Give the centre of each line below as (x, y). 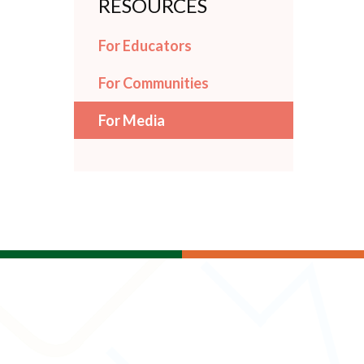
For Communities (154, 83)
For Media (132, 120)
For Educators (145, 45)
